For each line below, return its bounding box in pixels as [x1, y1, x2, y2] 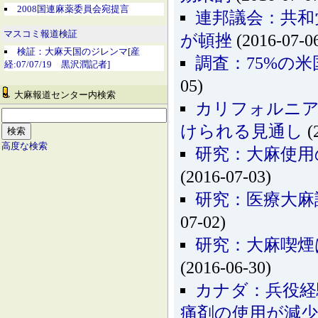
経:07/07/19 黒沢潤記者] [4, 59, 110, 70]
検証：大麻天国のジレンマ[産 [17, 46, 140, 57]
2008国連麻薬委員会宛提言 [17, 3, 129, 14]
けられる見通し [180, 122, 303, 141]
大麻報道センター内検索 [12, 89, 116, 100]
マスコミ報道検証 [4, 29, 77, 40]
